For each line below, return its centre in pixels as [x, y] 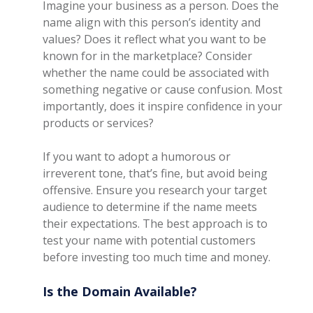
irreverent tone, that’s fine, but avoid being [155, 173]
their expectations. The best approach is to [155, 224]
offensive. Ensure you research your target [155, 190]
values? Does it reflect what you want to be [155, 39]
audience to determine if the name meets [150, 207]
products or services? [99, 123]
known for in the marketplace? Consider [148, 56]
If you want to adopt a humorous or [137, 156]
